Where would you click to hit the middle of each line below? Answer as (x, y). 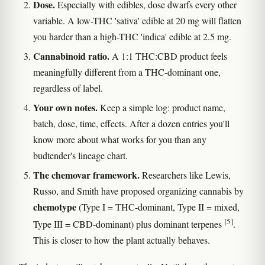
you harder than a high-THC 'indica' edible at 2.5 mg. (132, 36)
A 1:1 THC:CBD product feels (168, 56)
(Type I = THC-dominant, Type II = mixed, (158, 206)
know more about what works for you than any (120, 139)
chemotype (55, 206)
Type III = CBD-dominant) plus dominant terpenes (129, 224)
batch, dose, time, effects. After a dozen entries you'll (131, 123)
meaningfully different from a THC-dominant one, (127, 72)
